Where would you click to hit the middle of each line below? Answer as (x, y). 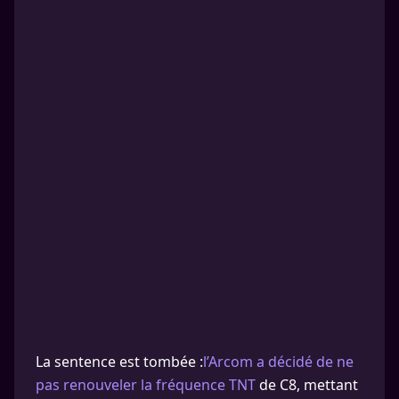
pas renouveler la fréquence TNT (146, 385)
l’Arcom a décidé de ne (278, 362)
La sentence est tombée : (119, 362)
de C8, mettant (307, 385)
